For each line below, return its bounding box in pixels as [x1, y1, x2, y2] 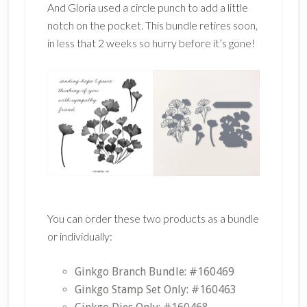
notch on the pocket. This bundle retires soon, [47, 19, 258, 32]
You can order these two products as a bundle [47, 212, 259, 225]
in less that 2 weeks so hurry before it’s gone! [47, 36, 255, 49]
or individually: [47, 230, 112, 243]
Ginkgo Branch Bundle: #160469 [74, 265, 234, 279]
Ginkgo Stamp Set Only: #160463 [74, 283, 236, 297]
